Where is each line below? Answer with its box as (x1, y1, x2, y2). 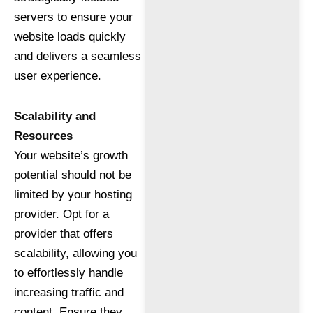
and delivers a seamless (14, 50, 141, 64)
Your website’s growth (14, 149, 128, 162)
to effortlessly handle (14, 266, 123, 279)
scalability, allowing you (14, 247, 137, 260)
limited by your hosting (14, 188, 132, 201)
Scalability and (14, 110, 96, 123)
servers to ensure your (14, 10, 133, 24)
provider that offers (14, 227, 113, 240)
